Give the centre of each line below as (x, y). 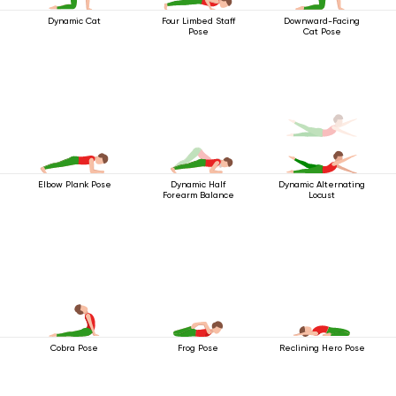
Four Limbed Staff (198, 21)
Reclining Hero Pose (322, 348)
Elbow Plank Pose (74, 184)
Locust (322, 195)
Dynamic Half (198, 184)
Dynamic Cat (74, 21)
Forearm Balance (198, 195)
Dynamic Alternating (322, 184)
